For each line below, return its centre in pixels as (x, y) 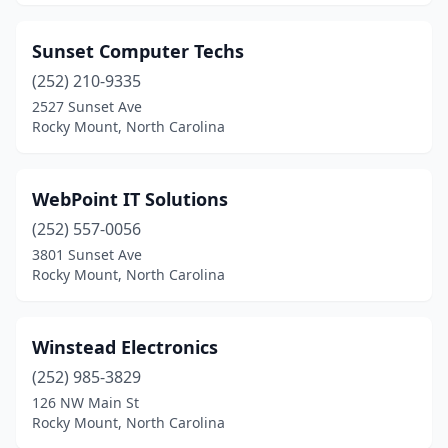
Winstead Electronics (125, 347)
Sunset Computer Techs (138, 51)
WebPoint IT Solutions (130, 199)
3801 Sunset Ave (87, 254)
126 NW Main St (85, 402)
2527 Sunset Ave (87, 106)
